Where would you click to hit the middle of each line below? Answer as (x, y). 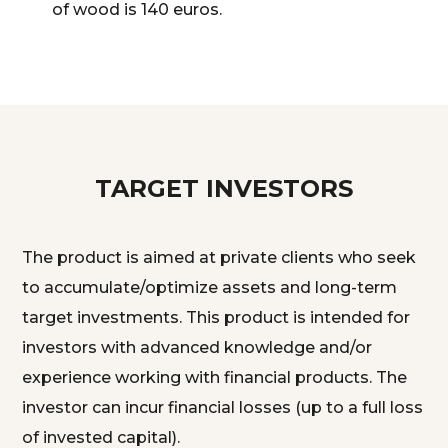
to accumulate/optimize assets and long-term (210, 287)
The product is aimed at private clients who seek (219, 257)
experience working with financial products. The (215, 377)
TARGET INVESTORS (224, 188)
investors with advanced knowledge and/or (197, 347)
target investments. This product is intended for (216, 317)
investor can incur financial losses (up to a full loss (223, 407)
